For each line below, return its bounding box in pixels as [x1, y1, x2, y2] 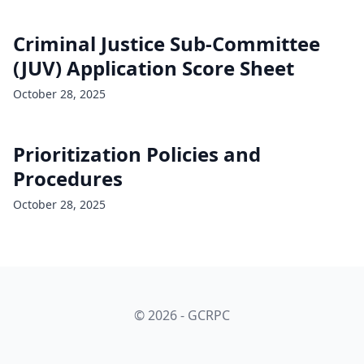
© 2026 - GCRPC [134, 306, 230, 324]
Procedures [13, 165, 123, 192]
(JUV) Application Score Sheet [13, 54, 294, 81]
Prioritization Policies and [13, 141, 261, 167]
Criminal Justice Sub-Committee [13, 30, 320, 57]
